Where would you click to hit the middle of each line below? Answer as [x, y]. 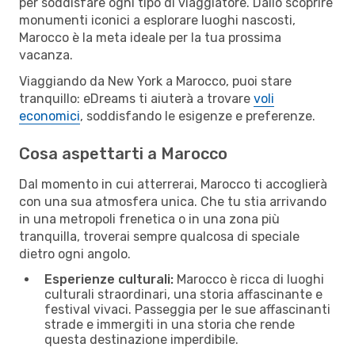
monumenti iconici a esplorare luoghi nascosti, [157, 20]
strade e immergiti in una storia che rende [170, 324]
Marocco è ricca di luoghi [249, 279]
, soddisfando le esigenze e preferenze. [198, 116]
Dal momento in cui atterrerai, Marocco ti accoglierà [173, 184]
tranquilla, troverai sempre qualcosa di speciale [159, 236]
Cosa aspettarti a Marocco [123, 153]
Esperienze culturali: [109, 279]
